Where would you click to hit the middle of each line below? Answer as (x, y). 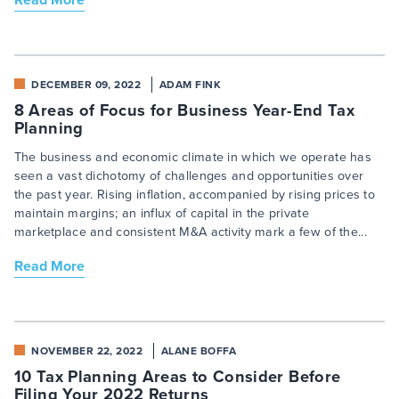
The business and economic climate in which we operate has (193, 158)
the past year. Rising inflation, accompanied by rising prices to (195, 195)
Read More (49, 266)
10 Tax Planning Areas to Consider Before (177, 377)
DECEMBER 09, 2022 (86, 85)
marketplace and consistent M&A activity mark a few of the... (190, 232)
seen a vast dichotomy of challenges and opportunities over (189, 176)
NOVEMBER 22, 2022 (87, 351)
